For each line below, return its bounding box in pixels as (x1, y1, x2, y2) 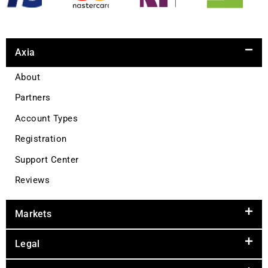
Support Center (15, 154, 79, 165)
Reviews (15, 174, 50, 185)
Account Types (15, 112, 78, 124)
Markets (15, 208, 51, 220)
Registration (15, 133, 67, 145)
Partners (15, 92, 51, 103)
